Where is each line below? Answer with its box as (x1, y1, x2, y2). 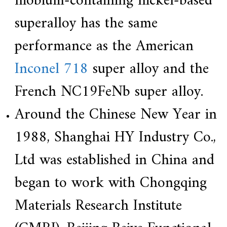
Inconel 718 (14, 56, 88, 83)
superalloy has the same (14, 10, 158, 37)
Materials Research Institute (14, 193, 182, 220)
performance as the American (14, 33, 194, 60)
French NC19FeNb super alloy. (14, 79, 203, 106)
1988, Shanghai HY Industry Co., (14, 124, 216, 152)
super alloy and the (88, 56, 209, 83)
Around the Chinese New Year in (14, 101, 217, 129)
